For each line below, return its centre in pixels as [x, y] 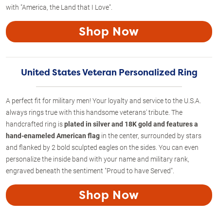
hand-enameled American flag [53, 135]
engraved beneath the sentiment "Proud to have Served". [90, 170]
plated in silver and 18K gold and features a [131, 124]
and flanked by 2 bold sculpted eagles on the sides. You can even [102, 147]
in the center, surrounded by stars [151, 135]
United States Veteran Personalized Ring [109, 72]
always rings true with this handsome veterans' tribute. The [94, 112]
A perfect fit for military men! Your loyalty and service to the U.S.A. [103, 100]
